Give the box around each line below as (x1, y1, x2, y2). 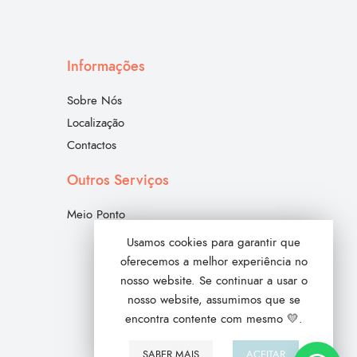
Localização (66, 115, 124, 131)
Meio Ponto (66, 206, 125, 223)
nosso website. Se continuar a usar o (120, 273, 308, 288)
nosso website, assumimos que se (127, 292, 300, 308)
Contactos (66, 137, 116, 154)
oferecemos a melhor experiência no (120, 253, 308, 269)
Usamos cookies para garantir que (127, 234, 300, 250)
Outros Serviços (66, 170, 169, 190)
